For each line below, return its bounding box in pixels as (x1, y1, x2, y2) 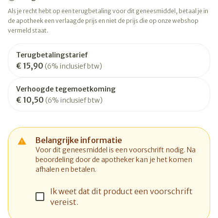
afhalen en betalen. (36, 165, 96, 174)
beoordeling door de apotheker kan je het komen (36, 155, 192, 164)
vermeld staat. (8, 27, 49, 34)
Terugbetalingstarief (16, 51, 88, 59)
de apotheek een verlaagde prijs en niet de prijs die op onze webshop (8, 17, 199, 24)
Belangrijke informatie (36, 135, 122, 145)
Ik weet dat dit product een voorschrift (50, 186, 193, 196)
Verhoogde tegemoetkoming (16, 85, 116, 93)
